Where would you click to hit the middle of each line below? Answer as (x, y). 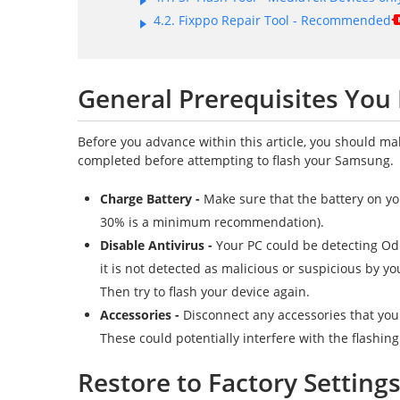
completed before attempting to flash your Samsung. (236, 160)
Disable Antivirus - (158, 245)
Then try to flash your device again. (205, 292)
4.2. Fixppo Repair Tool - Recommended (272, 20)
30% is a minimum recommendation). (212, 222)
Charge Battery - (152, 199)
